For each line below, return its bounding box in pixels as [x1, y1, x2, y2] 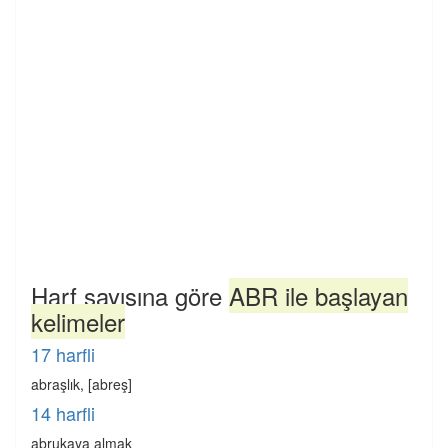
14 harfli [31, 400, 95, 426]
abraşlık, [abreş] [31, 374, 132, 394]
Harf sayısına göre [31, 278, 229, 313]
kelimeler [31, 304, 125, 339]
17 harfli [31, 341, 95, 367]
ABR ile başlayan [229, 278, 408, 313]
